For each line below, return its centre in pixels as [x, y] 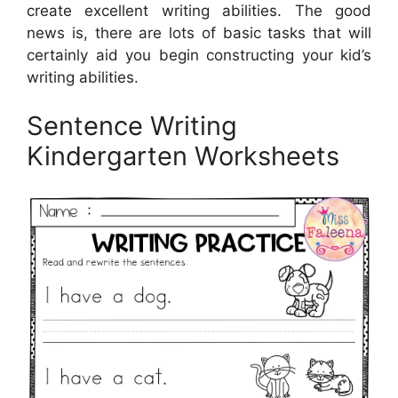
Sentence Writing [132, 126]
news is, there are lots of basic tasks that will [199, 32]
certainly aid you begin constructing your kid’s [199, 55]
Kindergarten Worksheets [183, 156]
